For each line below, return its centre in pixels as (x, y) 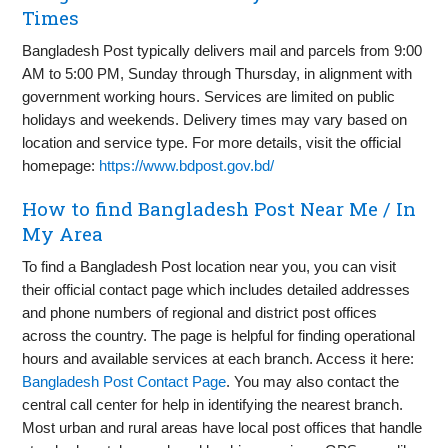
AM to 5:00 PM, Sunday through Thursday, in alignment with (217, 74)
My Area (63, 234)
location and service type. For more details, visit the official (212, 143)
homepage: (61, 166)
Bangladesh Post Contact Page (124, 382)
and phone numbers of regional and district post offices (200, 313)
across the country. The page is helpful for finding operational (219, 336)
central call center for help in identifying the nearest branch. (213, 405)
